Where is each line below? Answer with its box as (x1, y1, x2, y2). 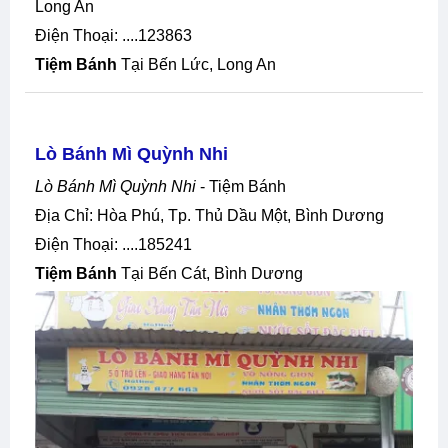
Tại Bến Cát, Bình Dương (117, 264, 303, 282)
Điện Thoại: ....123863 (47, 26, 192, 44)
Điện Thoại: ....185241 (47, 235, 192, 253)
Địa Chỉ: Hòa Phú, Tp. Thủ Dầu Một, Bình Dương (47, 206, 384, 224)
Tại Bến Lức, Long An (117, 55, 276, 73)
